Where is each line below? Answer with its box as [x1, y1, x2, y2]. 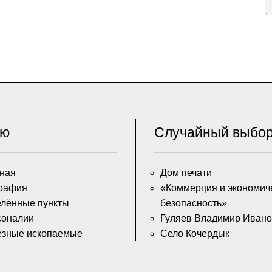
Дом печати [160, 168, 212, 178]
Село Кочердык [160, 228, 229, 239]
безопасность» [160, 198, 227, 209]
